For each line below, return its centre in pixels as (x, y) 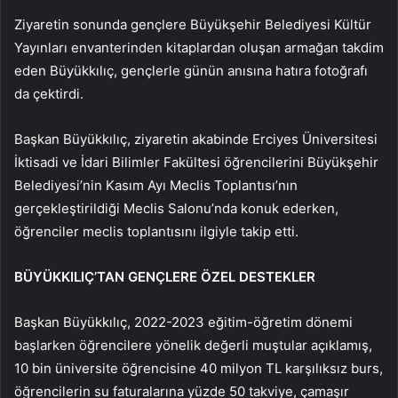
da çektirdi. (49, 94)
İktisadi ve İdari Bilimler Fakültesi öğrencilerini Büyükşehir (196, 163)
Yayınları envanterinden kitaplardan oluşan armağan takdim (199, 48)
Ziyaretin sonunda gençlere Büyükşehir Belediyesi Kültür (193, 25)
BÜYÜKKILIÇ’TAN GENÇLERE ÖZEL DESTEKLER (165, 277)
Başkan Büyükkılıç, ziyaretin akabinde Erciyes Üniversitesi (196, 139)
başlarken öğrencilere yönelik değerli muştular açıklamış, (193, 346)
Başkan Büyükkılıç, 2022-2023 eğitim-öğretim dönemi (183, 322)
